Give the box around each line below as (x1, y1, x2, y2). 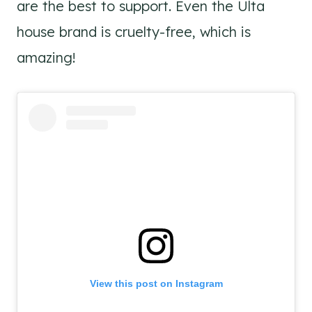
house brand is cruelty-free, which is (17, 23, 251, 41)
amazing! (17, 49, 76, 67)
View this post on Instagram (89, 278, 223, 290)
